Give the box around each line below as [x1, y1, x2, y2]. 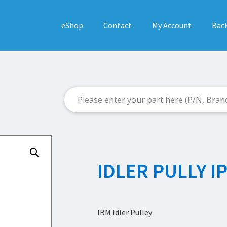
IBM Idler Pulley [97, 207, 152, 217]
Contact [103, 20, 132, 30]
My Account [152, 20, 192, 30]
